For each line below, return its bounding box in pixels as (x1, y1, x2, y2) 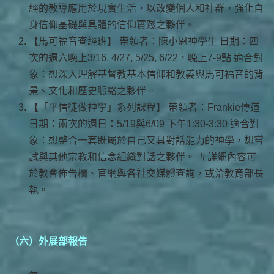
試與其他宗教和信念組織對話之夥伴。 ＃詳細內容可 (29, 151, 256, 162)
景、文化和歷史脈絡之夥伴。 (29, 85, 156, 96)
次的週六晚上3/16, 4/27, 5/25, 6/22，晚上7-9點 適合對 (29, 52, 263, 63)
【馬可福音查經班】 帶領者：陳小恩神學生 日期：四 (29, 35, 259, 46)
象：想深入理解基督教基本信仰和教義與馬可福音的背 (29, 68, 264, 80)
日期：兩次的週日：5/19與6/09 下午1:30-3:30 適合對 (29, 118, 259, 129)
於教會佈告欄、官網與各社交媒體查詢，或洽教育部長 (29, 168, 264, 179)
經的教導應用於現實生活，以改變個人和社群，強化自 (29, 2, 264, 13)
